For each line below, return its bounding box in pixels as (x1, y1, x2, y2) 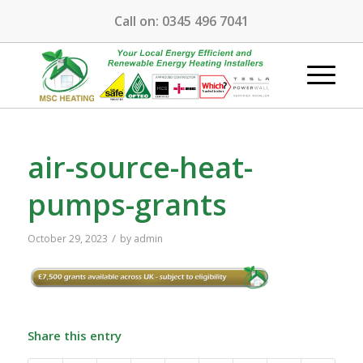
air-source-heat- (27, 147, 253, 187)
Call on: (113, 12, 162, 30)
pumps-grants (27, 185, 227, 224)
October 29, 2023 (27, 232, 108, 246)
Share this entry (27, 327, 122, 344)
